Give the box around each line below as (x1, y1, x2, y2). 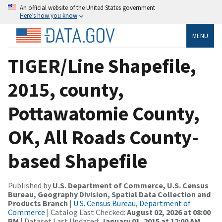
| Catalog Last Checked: (45, 207, 127, 217)
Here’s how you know (20, 11, 77, 19)
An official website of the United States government (20, 3, 155, 11)
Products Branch (8, 198, 68, 208)
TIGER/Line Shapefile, (8, 53, 196, 78)
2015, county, (8, 77, 124, 102)
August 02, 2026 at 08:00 (127, 207, 211, 217)
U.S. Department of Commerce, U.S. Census (53, 180, 209, 190)
